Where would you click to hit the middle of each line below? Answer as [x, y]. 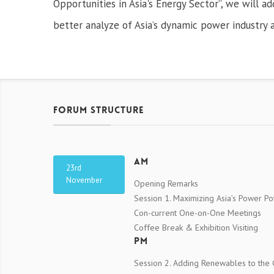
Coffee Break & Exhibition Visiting [196, 228]
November [84, 180]
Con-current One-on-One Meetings [198, 213]
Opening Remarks [166, 184]
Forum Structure [99, 111]
